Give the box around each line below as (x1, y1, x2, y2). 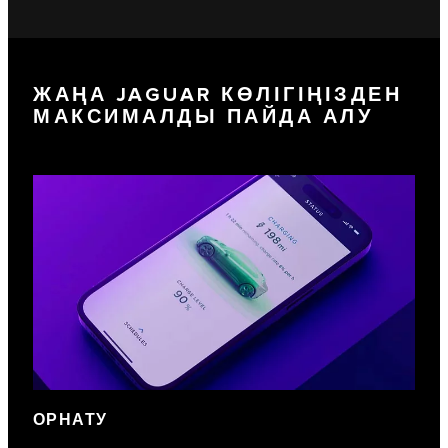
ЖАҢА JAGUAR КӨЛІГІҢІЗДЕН (33, 83, 402, 108)
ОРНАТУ (33, 410, 108, 430)
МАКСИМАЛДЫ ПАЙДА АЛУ (33, 105, 373, 130)
